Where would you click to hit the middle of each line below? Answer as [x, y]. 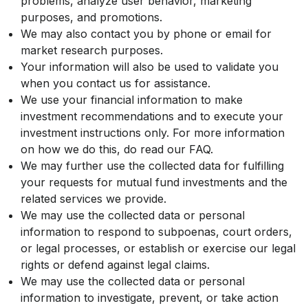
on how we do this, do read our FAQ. [117, 150]
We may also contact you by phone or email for [146, 34]
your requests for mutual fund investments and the [154, 183]
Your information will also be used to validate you [150, 67]
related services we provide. [93, 199]
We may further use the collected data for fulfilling [152, 166]
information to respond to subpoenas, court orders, [156, 232]
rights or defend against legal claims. [115, 265]
